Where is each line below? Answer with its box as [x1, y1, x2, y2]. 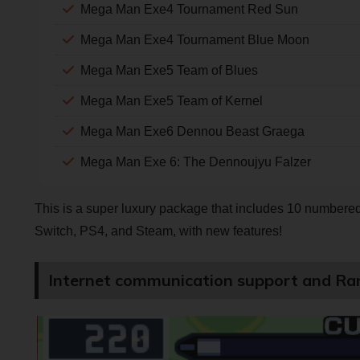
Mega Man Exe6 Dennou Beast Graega [80, 124, 305, 138]
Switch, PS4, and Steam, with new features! [34, 224, 282, 239]
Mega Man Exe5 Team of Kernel [80, 93, 263, 108]
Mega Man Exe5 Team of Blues [80, 63, 258, 77]
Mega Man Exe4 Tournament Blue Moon [80, 32, 309, 47]
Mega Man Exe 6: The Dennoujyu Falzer [80, 154, 311, 169]
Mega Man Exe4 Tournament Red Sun [80, 2, 298, 16]
